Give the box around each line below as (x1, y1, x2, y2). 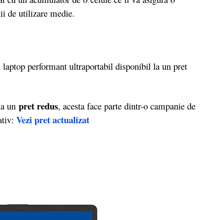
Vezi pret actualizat (16, 113, 89, 127)
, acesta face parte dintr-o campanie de (58, 100, 195, 112)
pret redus (19, 99, 58, 113)
